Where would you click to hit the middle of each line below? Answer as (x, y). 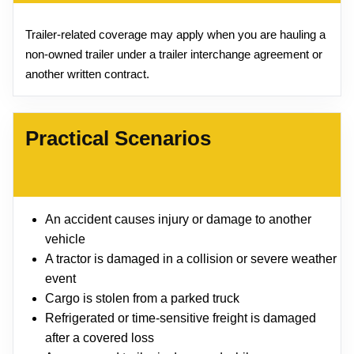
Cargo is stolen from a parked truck (142, 299)
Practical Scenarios (118, 139)
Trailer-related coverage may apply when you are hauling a (175, 35)
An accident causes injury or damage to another (178, 220)
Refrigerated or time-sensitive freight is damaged (181, 318)
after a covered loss (100, 338)
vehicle (65, 239)
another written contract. (87, 74)
